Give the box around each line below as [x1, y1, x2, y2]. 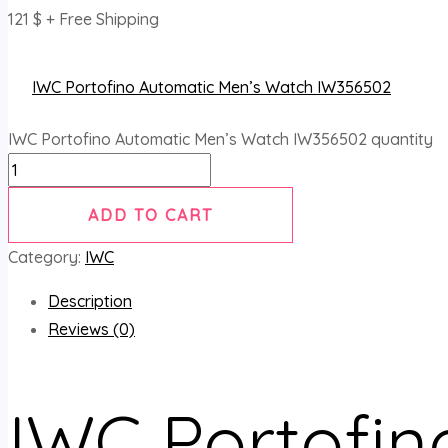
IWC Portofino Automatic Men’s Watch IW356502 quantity [8, 129, 433, 150]
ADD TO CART [88, 205, 214, 226]
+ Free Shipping [46, 9, 159, 30]
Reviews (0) [48, 319, 135, 340]
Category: [8, 247, 85, 268]
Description [48, 291, 132, 312]
